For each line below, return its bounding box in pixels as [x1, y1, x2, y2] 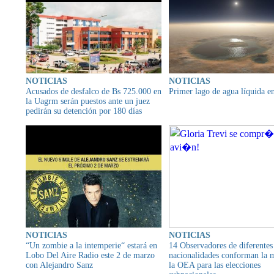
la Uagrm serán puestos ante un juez [26, 97, 150, 106]
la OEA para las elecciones [169, 260, 261, 270]
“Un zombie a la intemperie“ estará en [26, 240, 157, 250]
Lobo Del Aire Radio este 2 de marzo [26, 250, 155, 260]
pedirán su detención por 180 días [26, 106, 142, 116]
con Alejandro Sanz [26, 260, 93, 270]
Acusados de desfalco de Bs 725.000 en [26, 87, 161, 97]
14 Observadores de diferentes [169, 240, 273, 250]
